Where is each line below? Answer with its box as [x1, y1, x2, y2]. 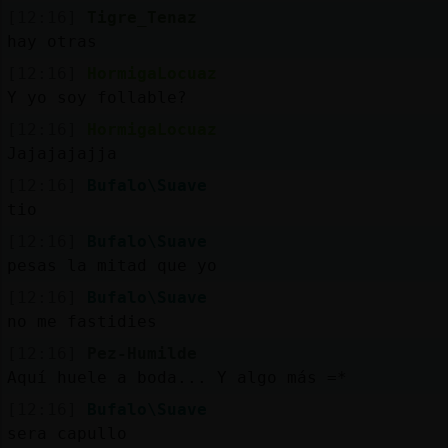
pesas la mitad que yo [6, 255, 217, 275]
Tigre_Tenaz [86, 7, 197, 27]
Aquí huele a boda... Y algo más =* [6, 367, 347, 387]
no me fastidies [6, 311, 157, 331]
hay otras [6, 31, 97, 51]
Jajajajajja [6, 143, 117, 163]
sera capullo [6, 423, 127, 443]
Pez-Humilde [86, 343, 197, 363]
